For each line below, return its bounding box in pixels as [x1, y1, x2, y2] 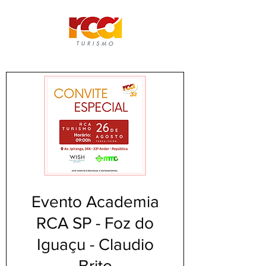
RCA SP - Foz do [36, 214, 154, 232]
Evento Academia [31, 192, 159, 211]
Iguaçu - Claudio [36, 235, 154, 254]
